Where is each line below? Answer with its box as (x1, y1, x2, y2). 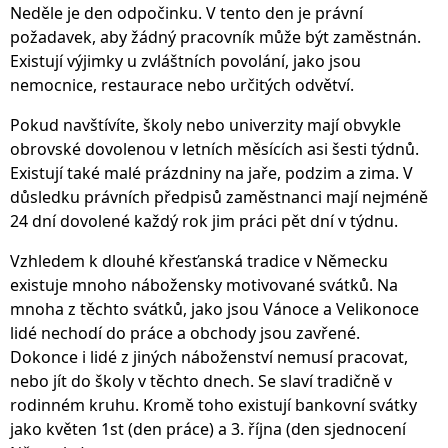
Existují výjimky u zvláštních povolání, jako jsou (10, 49, 361, 72)
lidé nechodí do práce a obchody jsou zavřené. (10, 321, 360, 344)
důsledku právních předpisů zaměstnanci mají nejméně (10, 185, 428, 208)
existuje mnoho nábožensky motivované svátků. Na (10, 273, 398, 296)
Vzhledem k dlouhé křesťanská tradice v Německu (10, 249, 388, 272)
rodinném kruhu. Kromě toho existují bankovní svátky (10, 393, 417, 416)
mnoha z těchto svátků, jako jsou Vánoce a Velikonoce (10, 297, 419, 320)
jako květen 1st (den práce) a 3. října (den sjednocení (10, 417, 406, 440)
